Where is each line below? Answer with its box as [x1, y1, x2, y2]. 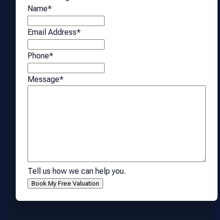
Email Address [27, 27, 77, 37]
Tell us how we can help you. [27, 166, 126, 176]
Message [27, 74, 59, 84]
